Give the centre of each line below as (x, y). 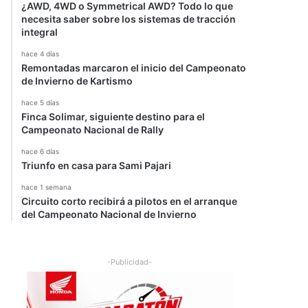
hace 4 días (40, 54)
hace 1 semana (46, 187)
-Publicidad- (130, 262)
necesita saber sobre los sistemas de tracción (129, 19)
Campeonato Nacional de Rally (92, 130)
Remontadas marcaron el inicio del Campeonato (134, 68)
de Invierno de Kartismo (77, 81)
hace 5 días (40, 102)
